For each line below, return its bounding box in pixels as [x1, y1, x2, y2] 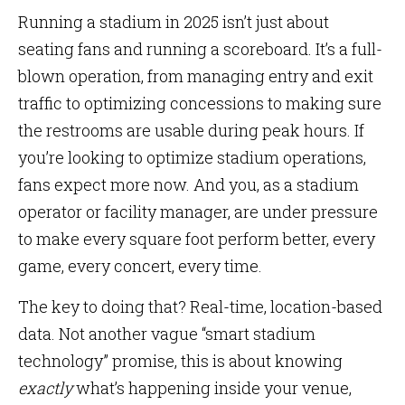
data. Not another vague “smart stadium [18, 323, 316, 344]
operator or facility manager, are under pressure [18, 201, 378, 222]
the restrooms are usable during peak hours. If [18, 119, 364, 141]
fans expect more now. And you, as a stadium [18, 174, 359, 195]
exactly [18, 377, 72, 399]
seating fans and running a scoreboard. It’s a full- [18, 38, 382, 60]
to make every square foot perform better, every [18, 228, 375, 250]
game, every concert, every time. [18, 255, 262, 277]
